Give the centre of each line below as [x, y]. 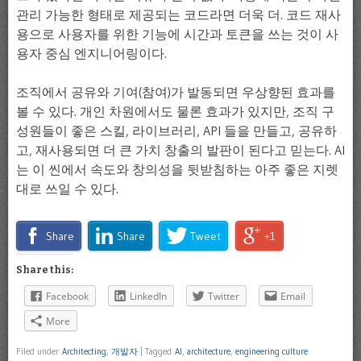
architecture [209, 351]
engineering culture [272, 351]
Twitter [224, 297]
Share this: [45, 270]
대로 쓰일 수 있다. [67, 188]
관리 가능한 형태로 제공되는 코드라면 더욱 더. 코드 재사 [178, 14]
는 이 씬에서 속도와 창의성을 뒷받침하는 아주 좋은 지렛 [177, 169]
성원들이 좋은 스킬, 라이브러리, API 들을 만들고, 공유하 [176, 130]
